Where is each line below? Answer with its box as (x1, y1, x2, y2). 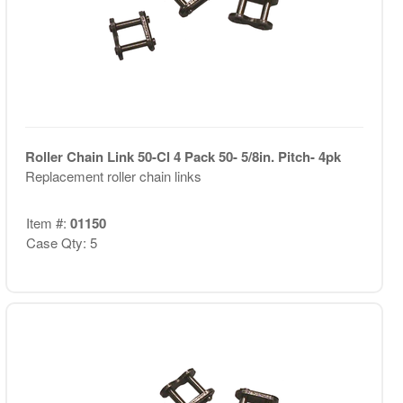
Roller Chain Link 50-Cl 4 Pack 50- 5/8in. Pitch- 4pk (24, 146, 341, 166)
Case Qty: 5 (25, 233, 97, 252)
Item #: (25, 213, 70, 232)
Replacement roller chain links (24, 166, 201, 185)
